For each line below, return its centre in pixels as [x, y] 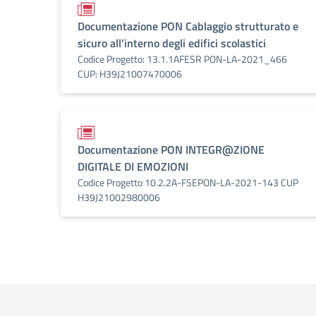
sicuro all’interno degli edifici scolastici [172, 43]
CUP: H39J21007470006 [130, 74]
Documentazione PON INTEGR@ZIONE [171, 150]
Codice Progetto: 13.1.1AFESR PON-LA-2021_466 [182, 59]
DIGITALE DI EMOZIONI [133, 166]
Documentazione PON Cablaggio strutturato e [188, 26]
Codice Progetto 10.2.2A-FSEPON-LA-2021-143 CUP [188, 182]
